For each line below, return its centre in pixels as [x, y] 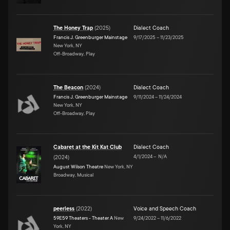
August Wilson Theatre [78, 166]
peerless [64, 209]
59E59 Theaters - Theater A [83, 218]
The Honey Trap [73, 28]
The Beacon [68, 88]
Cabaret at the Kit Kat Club [88, 147]
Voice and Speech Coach [165, 209]
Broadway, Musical [73, 175]
